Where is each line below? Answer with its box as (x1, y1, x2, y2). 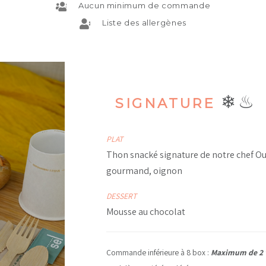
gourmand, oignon (106, 164, 182, 177)
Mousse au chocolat (106, 205, 185, 218)
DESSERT (106, 190, 137, 201)
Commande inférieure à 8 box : (106, 246, 211, 258)
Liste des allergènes (102, 18, 186, 27)
